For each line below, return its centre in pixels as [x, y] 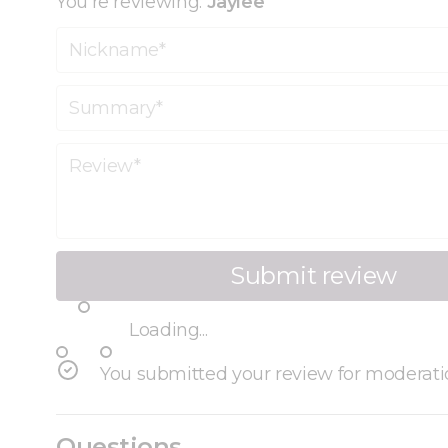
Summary [98, 95]
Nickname [100, 37]
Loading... [168, 329]
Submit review [313, 276]
